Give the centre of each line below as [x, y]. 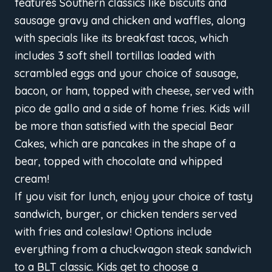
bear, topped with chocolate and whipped [118, 161]
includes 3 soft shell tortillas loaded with [115, 55]
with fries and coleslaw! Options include [113, 231]
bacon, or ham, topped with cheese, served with [134, 90]
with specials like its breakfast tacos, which [121, 38]
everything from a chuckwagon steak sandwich [133, 249]
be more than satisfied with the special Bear [124, 126]
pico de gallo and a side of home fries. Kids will [132, 108]
